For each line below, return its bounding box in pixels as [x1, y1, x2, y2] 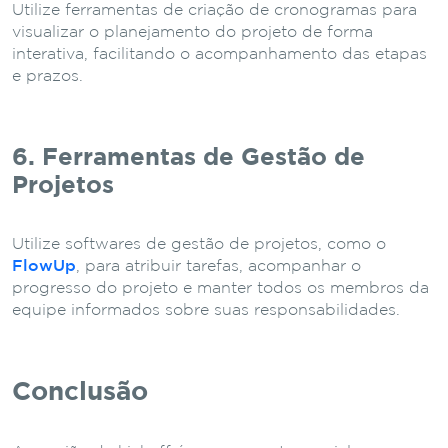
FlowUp [12, 259, 76, 275]
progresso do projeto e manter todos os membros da [12, 281, 429, 297]
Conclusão [12, 381, 148, 405]
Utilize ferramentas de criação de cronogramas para [12, 3, 417, 19]
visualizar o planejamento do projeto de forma [12, 25, 373, 41]
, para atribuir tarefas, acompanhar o [76, 259, 361, 275]
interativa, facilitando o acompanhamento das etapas [12, 47, 427, 63]
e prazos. [12, 69, 83, 85]
